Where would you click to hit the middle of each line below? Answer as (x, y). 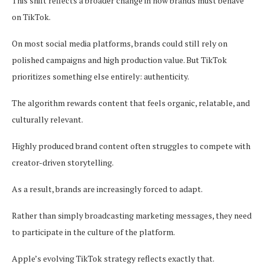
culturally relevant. (47, 119)
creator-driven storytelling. (63, 162)
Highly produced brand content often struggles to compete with (131, 146)
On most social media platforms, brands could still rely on (120, 43)
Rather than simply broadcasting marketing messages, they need (132, 215)
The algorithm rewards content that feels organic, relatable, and (131, 103)
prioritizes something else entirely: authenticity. (100, 76)
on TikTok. (31, 16)
